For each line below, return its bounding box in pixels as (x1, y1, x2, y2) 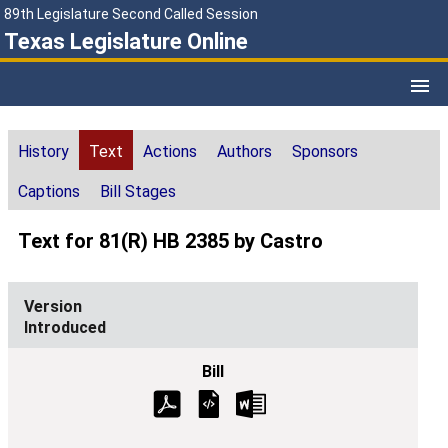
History (18, 142, 69, 162)
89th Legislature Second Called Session (4, 6, 258, 22)
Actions (143, 142, 197, 162)
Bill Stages (100, 182, 176, 202)
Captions (18, 182, 80, 202)
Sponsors (292, 142, 358, 162)
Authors (217, 142, 272, 162)
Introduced (24, 318, 106, 338)
